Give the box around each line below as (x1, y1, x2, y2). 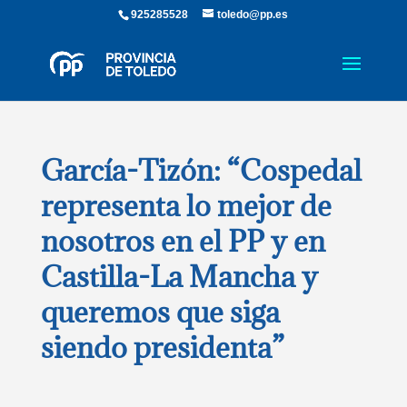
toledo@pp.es (217, 8, 289, 21)
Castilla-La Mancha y (40, 258, 318, 295)
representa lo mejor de (40, 187, 332, 224)
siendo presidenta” (40, 329, 284, 366)
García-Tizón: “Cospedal (40, 152, 362, 189)
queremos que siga (40, 293, 280, 331)
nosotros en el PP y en (40, 223, 325, 260)
